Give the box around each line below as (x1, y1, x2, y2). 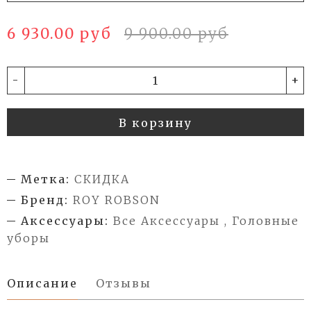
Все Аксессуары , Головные (113, 213, 299, 228)
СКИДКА (74, 171, 130, 186)
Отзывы (96, 276, 151, 290)
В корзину (119, 115, 192, 130)
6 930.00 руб (7, 24, 112, 43)
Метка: (21, 171, 70, 186)
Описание (7, 276, 78, 290)
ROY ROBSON (73, 192, 160, 207)
